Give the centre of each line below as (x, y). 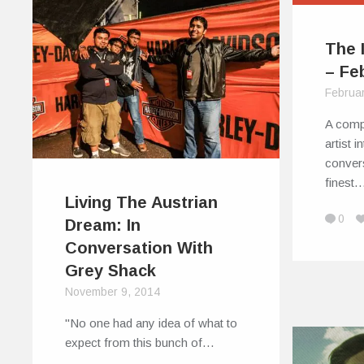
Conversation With (139, 248)
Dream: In (103, 225)
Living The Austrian (141, 203)
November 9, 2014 (113, 292)
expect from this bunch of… (140, 343)
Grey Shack (110, 271)
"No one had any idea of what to (151, 323)
